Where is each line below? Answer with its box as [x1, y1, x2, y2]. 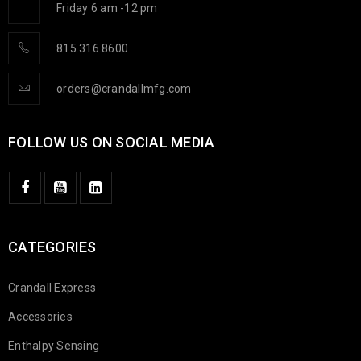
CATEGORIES [8, 239, 97, 255]
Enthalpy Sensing [8, 339, 99, 352]
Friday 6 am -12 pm [56, 2, 158, 15]
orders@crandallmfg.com [56, 82, 192, 95]
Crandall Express [8, 281, 96, 294]
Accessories [8, 310, 73, 323]
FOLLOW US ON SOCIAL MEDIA [8, 134, 215, 151]
